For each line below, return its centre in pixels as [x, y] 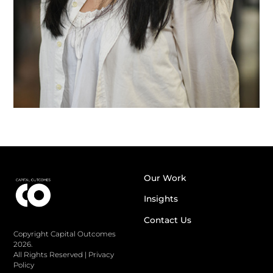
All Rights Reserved [48, 254]
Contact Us [167, 220]
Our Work [165, 178]
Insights [161, 199]
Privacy [101, 254]
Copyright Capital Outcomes [65, 234]
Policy [24, 265]
